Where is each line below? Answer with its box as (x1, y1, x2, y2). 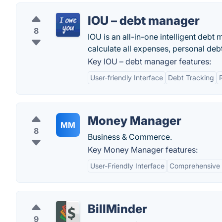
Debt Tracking (168, 73, 214, 82)
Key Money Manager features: (88, 145, 198, 155)
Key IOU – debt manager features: (88, 56, 211, 66)
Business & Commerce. (88, 132, 172, 142)
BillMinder (88, 202, 147, 216)
